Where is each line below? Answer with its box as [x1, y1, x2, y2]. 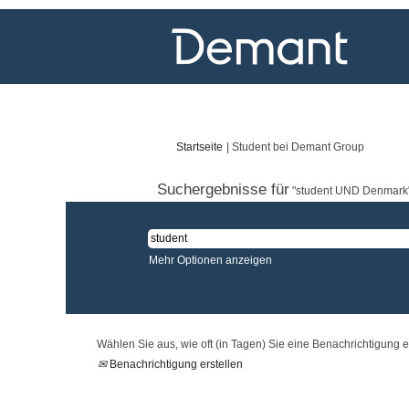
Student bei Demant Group [232, 141, 364, 153]
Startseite [176, 141, 223, 153]
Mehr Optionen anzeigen [149, 254, 272, 267]
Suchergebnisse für [157, 181, 289, 197]
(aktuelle [363, 140, 406, 152]
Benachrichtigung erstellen [107, 358, 243, 371]
